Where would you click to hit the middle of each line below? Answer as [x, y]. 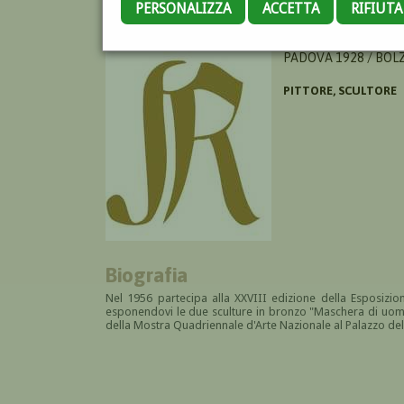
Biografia [147, 274]
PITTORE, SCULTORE [340, 90]
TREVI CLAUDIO [326, 41]
